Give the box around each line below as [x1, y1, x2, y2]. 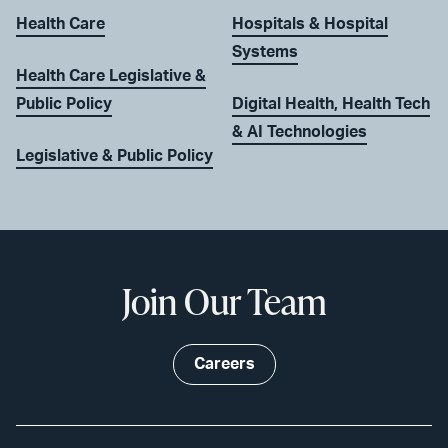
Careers [193, 355, 255, 372]
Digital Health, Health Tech [232, 95, 430, 112]
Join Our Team [121, 275, 327, 326]
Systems [232, 43, 298, 60]
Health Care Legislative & [16, 67, 206, 84]
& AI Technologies [232, 123, 367, 140]
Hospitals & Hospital [232, 15, 388, 32]
